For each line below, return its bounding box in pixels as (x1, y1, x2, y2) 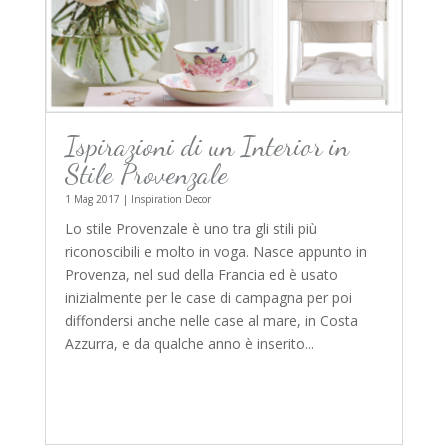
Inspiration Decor (130, 192, 211, 207)
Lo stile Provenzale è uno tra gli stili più (64, 219, 317, 239)
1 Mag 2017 (64, 192, 120, 207)
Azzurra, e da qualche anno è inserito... (64, 334, 314, 354)
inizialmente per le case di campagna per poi (64, 288, 352, 308)
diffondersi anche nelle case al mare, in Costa (64, 311, 358, 331)
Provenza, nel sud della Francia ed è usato (64, 265, 338, 285)
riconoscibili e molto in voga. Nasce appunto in (64, 242, 367, 262)
